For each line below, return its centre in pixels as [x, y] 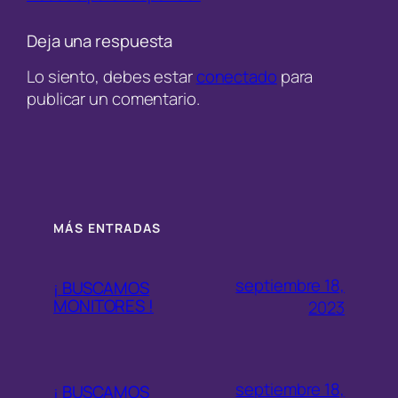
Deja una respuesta [100, 40]
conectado [236, 77]
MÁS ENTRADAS [107, 227]
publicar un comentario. [113, 99]
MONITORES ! [103, 305]
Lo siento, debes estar [111, 77]
